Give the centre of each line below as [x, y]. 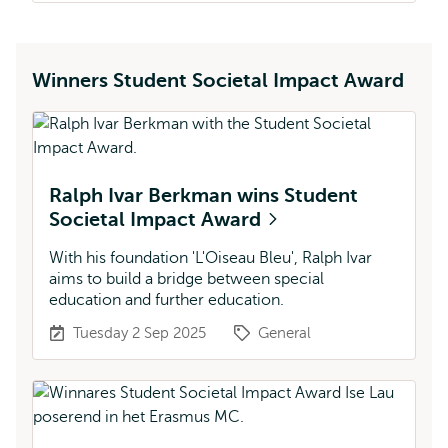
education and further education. [166, 300]
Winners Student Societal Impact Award [218, 80]
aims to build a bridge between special [186, 279]
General [284, 333]
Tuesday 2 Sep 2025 [139, 333]
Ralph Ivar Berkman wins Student [203, 195]
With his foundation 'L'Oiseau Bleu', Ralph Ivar [210, 258]
